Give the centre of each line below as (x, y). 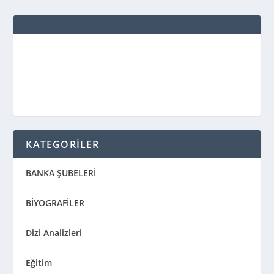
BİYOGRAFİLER (55, 202)
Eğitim (39, 262)
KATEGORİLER (63, 144)
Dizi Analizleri (54, 232)
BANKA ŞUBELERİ (61, 172)
